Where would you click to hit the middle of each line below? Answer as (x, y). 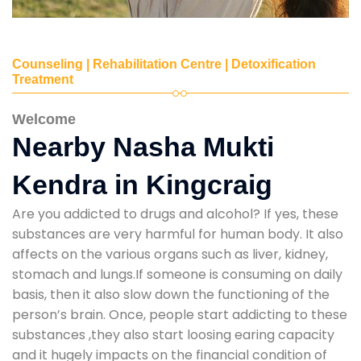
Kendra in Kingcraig (142, 184)
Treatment (43, 79)
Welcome (44, 119)
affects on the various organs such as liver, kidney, (170, 254)
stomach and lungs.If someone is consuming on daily (177, 274)
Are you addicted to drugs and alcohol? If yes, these (175, 214)
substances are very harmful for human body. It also (178, 234)
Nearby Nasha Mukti (143, 146)
